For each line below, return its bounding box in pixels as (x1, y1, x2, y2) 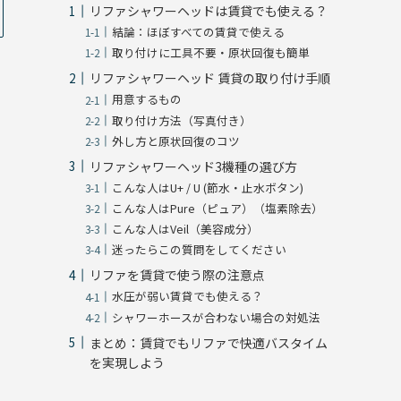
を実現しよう (90, 353, 165, 371)
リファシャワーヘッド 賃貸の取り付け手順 (90, 69, 330, 88)
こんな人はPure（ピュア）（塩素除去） (112, 199, 324, 217)
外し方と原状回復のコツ (112, 132, 241, 149)
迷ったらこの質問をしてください (112, 241, 287, 259)
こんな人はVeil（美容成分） (112, 220, 260, 238)
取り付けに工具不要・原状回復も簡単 (112, 44, 311, 62)
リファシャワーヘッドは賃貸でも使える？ (90, 2, 328, 20)
